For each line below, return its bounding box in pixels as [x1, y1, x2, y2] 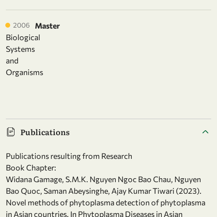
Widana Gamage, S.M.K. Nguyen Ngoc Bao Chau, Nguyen [6, 174, 201, 184]
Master [35, 21, 60, 31]
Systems [6, 44, 35, 54]
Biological [6, 32, 40, 42]
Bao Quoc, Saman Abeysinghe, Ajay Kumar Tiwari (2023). [6, 186, 201, 196]
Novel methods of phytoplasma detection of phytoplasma [6, 198, 205, 207]
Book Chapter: [6, 163, 56, 172]
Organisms [6, 67, 43, 77]
